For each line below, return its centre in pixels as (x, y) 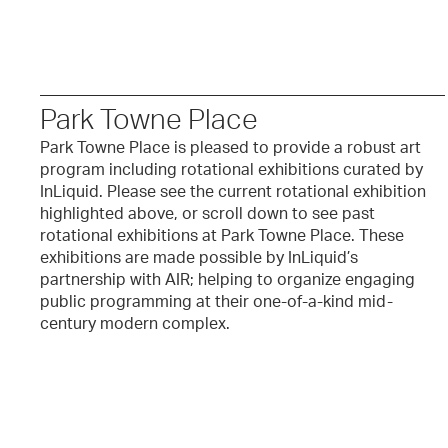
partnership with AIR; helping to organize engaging (227, 280)
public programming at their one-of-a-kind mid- (216, 302)
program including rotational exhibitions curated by (231, 170)
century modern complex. (135, 324)
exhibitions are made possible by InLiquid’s (199, 258)
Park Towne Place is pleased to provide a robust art (230, 148)
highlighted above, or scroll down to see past (207, 214)
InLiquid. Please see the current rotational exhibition (233, 192)
